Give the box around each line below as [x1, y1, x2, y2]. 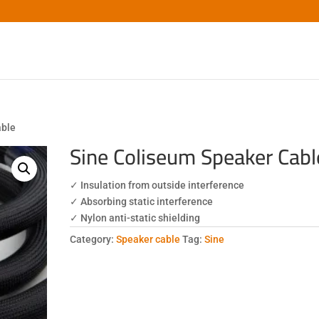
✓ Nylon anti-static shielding [70, 212, 201, 224]
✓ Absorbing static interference [70, 196, 214, 207]
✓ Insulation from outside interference [70, 179, 245, 191]
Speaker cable [116, 234, 181, 245]
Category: [70, 234, 117, 245]
